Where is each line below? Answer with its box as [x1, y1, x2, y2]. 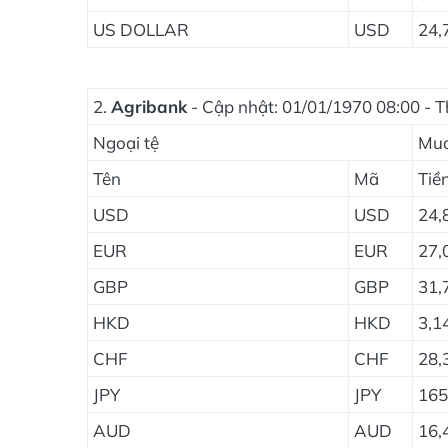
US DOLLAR [93, 19, 189, 40]
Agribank [111, 96, 187, 117]
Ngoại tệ [93, 132, 159, 153]
